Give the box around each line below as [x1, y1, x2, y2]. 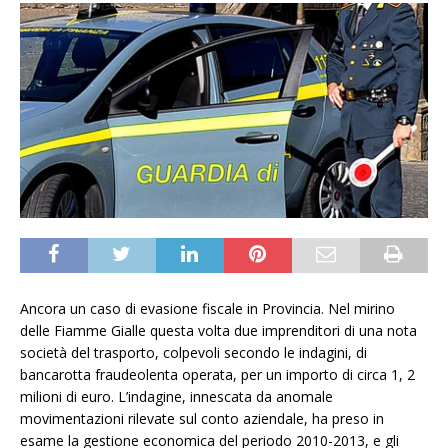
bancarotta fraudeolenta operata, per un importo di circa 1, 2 [20, 364, 415, 384]
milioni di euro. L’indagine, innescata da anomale [20, 386, 333, 406]
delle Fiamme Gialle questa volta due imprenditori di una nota [20, 320, 417, 340]
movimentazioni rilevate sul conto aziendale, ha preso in [20, 408, 384, 428]
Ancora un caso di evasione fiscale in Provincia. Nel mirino [20, 298, 395, 318]
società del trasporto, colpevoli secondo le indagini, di [20, 342, 367, 362]
